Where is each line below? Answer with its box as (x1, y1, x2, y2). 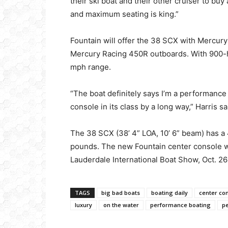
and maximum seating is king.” (70, 9, 179, 19)
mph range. (70, 62, 111, 72)
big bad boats (101, 189, 140, 196)
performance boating (150, 201, 211, 209)
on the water (103, 201, 139, 209)
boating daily (151, 189, 188, 196)
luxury (75, 201, 92, 209)
